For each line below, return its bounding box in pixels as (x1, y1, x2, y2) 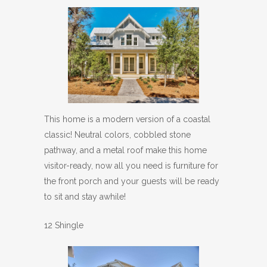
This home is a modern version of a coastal (44, 114, 210, 125)
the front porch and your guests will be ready (44, 176, 219, 187)
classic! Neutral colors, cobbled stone (44, 130, 191, 140)
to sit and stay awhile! (44, 192, 126, 202)
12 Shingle (44, 221, 83, 231)
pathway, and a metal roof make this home (44, 145, 207, 156)
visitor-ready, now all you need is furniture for (44, 161, 218, 171)
